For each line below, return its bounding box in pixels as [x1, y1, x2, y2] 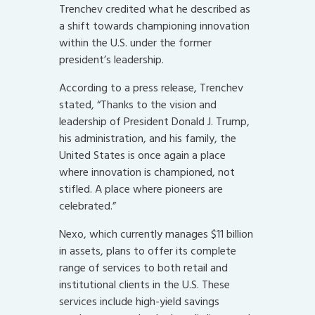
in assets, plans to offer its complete [59, 242, 236, 261]
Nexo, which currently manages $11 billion [59, 225, 253, 244]
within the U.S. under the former [59, 34, 212, 53]
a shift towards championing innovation [59, 17, 250, 36]
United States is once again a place [59, 146, 226, 165]
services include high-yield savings [59, 292, 219, 311]
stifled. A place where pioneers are [59, 180, 223, 199]
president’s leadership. [59, 51, 164, 70]
